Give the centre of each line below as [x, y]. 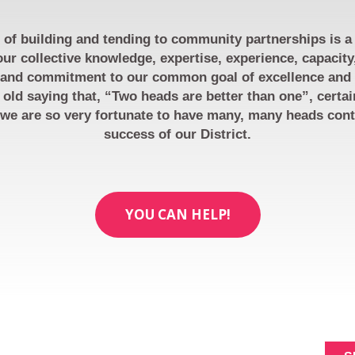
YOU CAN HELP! [177, 215]
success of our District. [177, 135]
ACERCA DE [70, 332]
